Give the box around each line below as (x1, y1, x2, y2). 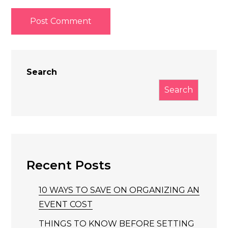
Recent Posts (26, 157, 111, 173)
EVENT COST (39, 199, 93, 209)
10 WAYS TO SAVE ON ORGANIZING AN (39, 185, 200, 195)
